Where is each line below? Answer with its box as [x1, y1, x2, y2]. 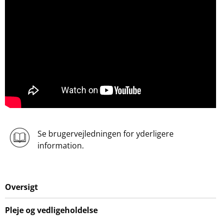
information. [37, 140, 84, 151]
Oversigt [5, 181, 38, 192]
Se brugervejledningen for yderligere [37, 128, 174, 139]
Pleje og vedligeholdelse [5, 204, 98, 216]
